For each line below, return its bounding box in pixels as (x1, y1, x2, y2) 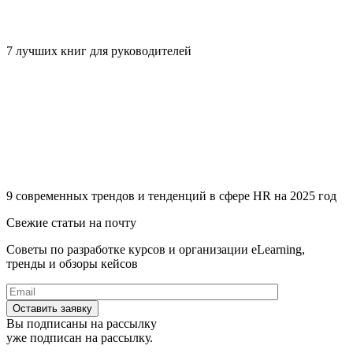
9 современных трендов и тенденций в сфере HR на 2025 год (6, 188, 336, 203)
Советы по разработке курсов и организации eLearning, (6, 242, 305, 256)
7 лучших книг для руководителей (6, 43, 191, 58)
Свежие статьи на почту (6, 215, 136, 229)
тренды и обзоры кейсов (6, 256, 138, 270)
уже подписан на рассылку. (6, 330, 153, 344)
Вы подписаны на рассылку (6, 316, 157, 330)
